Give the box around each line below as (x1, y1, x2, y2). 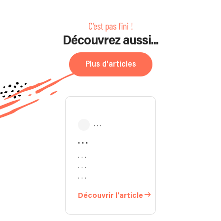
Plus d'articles (85, 60, 136, 69)
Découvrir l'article (78, 191, 143, 199)
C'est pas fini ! (88, 19, 133, 32)
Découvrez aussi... (63, 34, 158, 47)
